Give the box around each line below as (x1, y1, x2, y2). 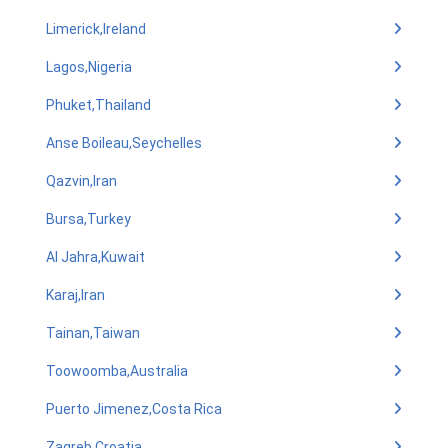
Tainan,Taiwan (46, 325, 140, 341)
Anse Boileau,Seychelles (46, 135, 202, 151)
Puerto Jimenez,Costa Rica (46, 401, 222, 417)
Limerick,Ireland (46, 21, 146, 37)
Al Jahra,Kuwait (46, 249, 145, 265)
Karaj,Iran (46, 287, 105, 303)
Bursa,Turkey (46, 211, 131, 227)
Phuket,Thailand (46, 97, 151, 113)
